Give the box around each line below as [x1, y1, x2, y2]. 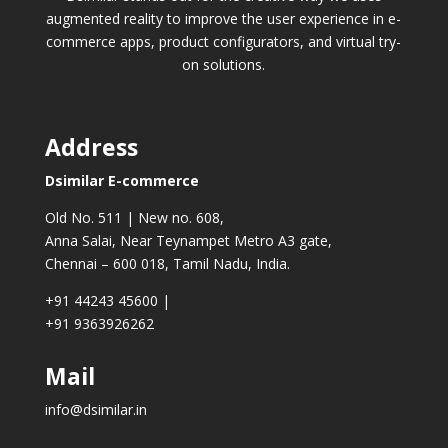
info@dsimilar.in [44, 399, 147, 419]
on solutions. [182, 54, 266, 74]
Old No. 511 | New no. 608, [44, 207, 224, 227]
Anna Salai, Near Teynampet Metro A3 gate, [44, 230, 332, 250]
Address [44, 130, 138, 163]
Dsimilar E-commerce [44, 170, 199, 190]
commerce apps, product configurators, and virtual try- [46, 31, 402, 51]
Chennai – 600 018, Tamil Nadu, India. [44, 253, 290, 273]
